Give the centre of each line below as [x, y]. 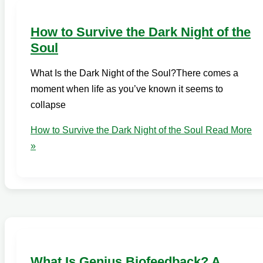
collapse [48, 105]
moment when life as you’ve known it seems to [127, 89]
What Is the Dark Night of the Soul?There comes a [134, 73]
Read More [227, 130]
